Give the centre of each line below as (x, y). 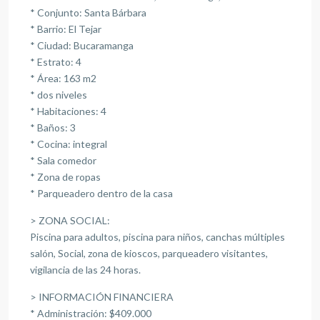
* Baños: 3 (53, 128)
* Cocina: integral (69, 144)
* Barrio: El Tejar (66, 29)
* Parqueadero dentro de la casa (101, 194)
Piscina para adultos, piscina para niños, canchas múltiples (157, 237)
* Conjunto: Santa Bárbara (88, 13)
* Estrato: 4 (56, 62)
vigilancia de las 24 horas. (85, 270)
